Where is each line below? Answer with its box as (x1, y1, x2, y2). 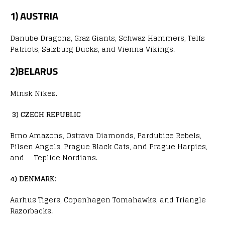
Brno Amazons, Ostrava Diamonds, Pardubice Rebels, (10, 129, 201, 142)
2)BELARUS (10, 63, 58, 79)
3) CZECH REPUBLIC (12, 107, 81, 121)
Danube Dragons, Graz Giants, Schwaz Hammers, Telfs (10, 31, 205, 44)
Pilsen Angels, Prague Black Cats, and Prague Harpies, (10, 140, 207, 153)
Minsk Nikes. (10, 86, 57, 99)
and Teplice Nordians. (10, 151, 97, 164)
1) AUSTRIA (10, 8, 58, 24)
